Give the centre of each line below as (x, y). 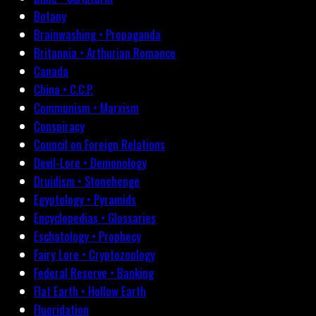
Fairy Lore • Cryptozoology (95, 255)
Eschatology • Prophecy (87, 236)
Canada (51, 71)
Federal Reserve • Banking (94, 273)
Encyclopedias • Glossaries (95, 218)
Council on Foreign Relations (99, 145)
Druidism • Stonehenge (87, 181)
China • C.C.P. (63, 90)
